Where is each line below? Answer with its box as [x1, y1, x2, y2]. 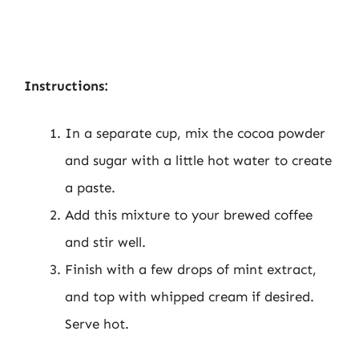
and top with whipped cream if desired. [65, 288, 314, 305]
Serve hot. [65, 316, 129, 332]
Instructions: [24, 77, 108, 94]
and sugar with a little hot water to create [65, 152, 332, 168]
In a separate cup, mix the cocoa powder [65, 125, 325, 141]
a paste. [65, 179, 115, 196]
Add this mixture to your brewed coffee [65, 207, 313, 223]
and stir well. [65, 234, 146, 250]
